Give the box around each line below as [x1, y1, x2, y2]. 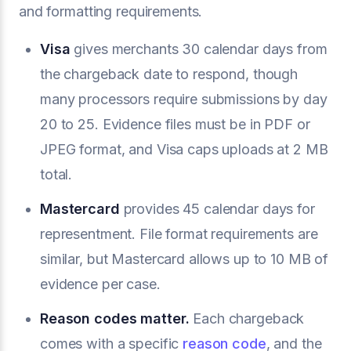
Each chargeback [189, 310, 305, 327]
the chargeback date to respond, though [40, 66, 299, 82]
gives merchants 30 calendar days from [70, 41, 327, 57]
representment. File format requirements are [40, 226, 318, 242]
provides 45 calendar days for [119, 201, 315, 217]
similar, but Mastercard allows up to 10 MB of [40, 251, 329, 267]
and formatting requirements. [19, 3, 203, 20]
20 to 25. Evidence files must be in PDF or [40, 116, 310, 132]
